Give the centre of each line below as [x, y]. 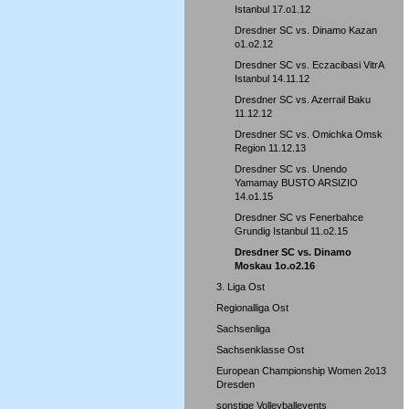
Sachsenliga [243, 329]
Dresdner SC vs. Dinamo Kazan [306, 30]
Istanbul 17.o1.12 [273, 9]
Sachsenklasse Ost [260, 350]
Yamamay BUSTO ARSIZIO [296, 183]
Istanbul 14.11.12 [272, 79]
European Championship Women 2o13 [301, 371]
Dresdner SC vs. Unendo [291, 169]
